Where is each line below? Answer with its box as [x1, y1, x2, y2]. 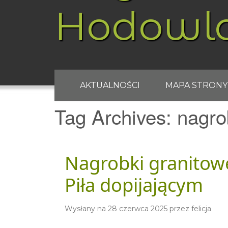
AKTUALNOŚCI [80, 80, 140, 90]
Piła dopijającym [65, 172, 203, 197]
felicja [191, 204, 211, 213]
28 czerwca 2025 [108, 204, 167, 213]
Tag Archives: [54, 102, 177, 130]
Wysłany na [65, 204, 108, 213]
